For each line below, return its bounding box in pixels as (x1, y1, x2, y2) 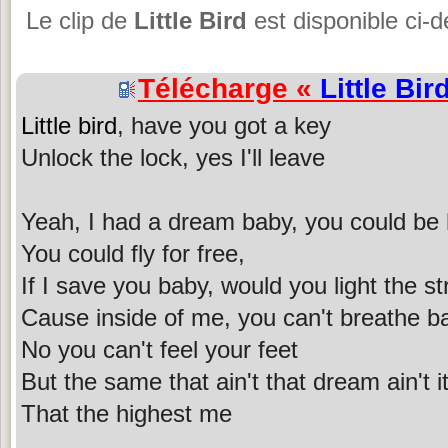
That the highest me (21, 399, 232, 427)
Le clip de (26, 7, 134, 35)
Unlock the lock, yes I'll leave (21, 143, 325, 171)
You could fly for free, (21, 239, 245, 267)
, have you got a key (117, 111, 331, 139)
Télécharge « (138, 72, 320, 104)
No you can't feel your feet (21, 335, 298, 363)
